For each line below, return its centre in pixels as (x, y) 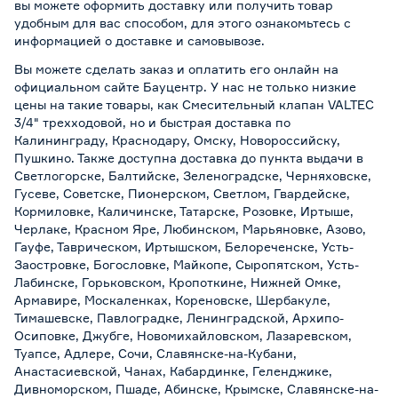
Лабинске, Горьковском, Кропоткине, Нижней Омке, (178, 282)
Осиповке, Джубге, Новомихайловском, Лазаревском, (183, 335)
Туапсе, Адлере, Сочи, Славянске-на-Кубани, (155, 353)
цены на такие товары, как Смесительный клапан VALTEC (194, 104)
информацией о (65, 40)
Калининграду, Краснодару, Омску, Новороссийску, (177, 139)
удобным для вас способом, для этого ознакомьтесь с (183, 22)
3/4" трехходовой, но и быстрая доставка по (152, 122)
